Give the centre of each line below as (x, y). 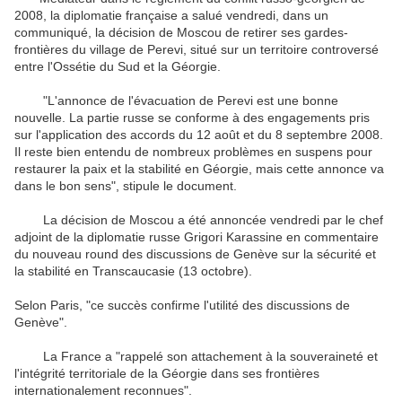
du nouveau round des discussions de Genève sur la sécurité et (195, 254)
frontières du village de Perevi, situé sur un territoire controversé (197, 50)
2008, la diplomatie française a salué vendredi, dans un (171, 16)
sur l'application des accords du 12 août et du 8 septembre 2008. (199, 135)
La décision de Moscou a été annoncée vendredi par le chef (199, 220)
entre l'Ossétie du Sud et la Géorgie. (118, 67)
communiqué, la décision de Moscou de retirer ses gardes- (181, 33)
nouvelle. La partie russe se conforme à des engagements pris (192, 118)
